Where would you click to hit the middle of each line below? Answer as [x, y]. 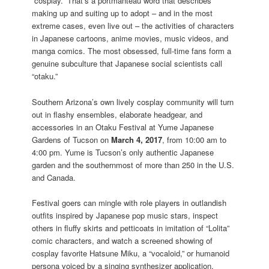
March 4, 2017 [137, 139]
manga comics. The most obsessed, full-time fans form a [132, 51]
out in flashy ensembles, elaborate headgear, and [117, 114]
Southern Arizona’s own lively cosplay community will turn [133, 101]
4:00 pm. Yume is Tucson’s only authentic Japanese [123, 152]
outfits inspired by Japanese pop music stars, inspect [125, 215]
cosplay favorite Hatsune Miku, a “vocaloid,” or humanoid [131, 253]
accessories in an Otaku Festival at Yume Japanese [123, 127]
